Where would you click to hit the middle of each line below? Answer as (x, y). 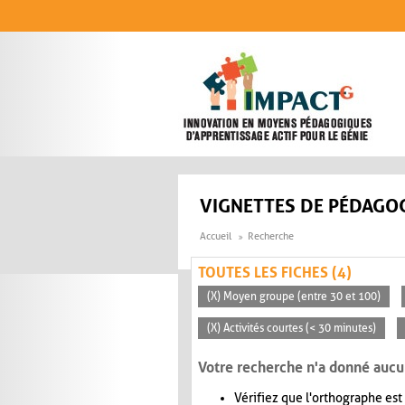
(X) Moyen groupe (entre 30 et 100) (294, 297)
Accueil (216, 237)
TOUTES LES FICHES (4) (275, 273)
